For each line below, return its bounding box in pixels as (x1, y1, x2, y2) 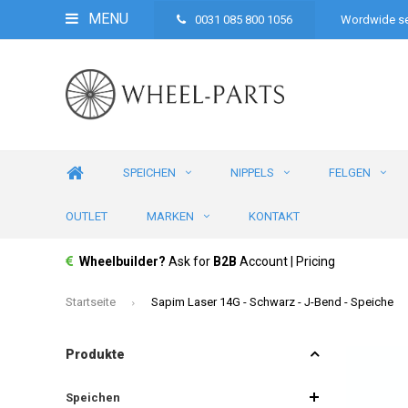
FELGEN (329, 166, 371, 179)
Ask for (168, 254, 213, 269)
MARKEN (147, 209, 194, 223)
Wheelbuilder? (79, 254, 168, 269)
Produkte (66, 346, 125, 362)
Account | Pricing (237, 254, 335, 269)
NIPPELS (230, 166, 274, 179)
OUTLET (66, 209, 107, 223)
